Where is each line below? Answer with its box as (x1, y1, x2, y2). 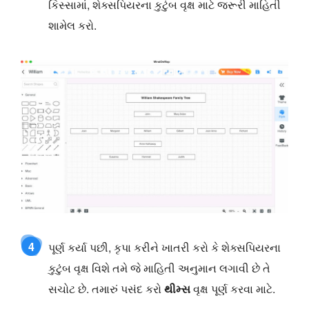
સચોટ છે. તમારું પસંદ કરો (48, 281, 164, 297)
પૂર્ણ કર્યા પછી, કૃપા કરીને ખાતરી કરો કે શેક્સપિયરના (48, 239, 281, 256)
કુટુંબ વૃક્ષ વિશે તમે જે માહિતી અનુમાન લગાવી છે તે (48, 260, 270, 277)
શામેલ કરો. (48, 17, 97, 34)
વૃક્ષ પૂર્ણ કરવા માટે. (190, 281, 275, 297)
